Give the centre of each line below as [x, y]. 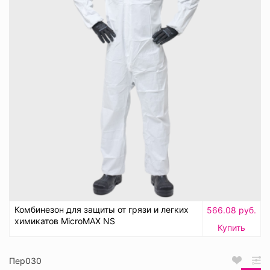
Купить [231, 227]
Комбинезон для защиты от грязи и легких [102, 209]
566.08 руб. [231, 210]
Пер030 [25, 260]
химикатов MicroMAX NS [65, 221]
